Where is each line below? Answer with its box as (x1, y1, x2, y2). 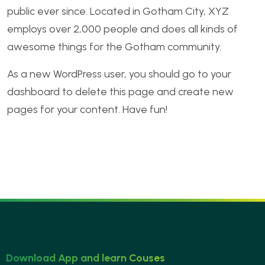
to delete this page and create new (60, 85, 234, 98)
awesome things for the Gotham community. (7, 40, 221, 53)
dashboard (7, 85, 60, 98)
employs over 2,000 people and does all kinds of (7, 22, 238, 35)
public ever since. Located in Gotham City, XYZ (7, 5, 229, 18)
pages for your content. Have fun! (7, 103, 167, 116)
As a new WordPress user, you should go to (7, 67, 211, 80)
